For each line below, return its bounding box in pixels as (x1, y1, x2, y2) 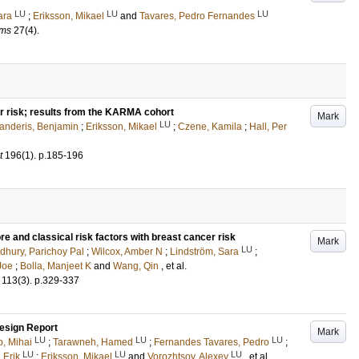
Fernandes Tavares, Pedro (154, 337, 269, 348)
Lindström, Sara (170, 246, 239, 257)
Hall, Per (249, 121, 287, 132)
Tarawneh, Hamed (53, 337, 133, 348)
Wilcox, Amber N (91, 246, 163, 257)
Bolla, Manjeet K (20, 260, 91, 272)
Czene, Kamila (178, 121, 242, 132)
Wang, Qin (113, 260, 159, 272)
